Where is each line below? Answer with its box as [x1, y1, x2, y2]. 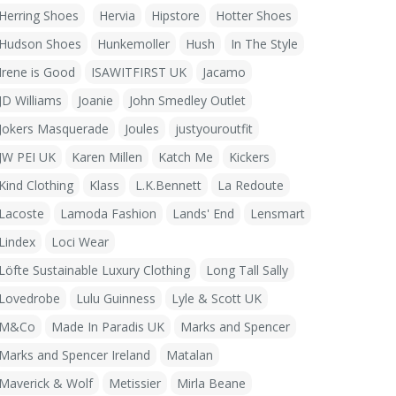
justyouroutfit [175, 120, 253, 137]
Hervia [99, 7, 135, 24]
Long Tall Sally [206, 262, 288, 278]
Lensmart [250, 205, 305, 222]
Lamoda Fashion [60, 205, 156, 222]
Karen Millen [72, 148, 142, 165]
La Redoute [217, 177, 284, 194]
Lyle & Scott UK [171, 290, 262, 307]
